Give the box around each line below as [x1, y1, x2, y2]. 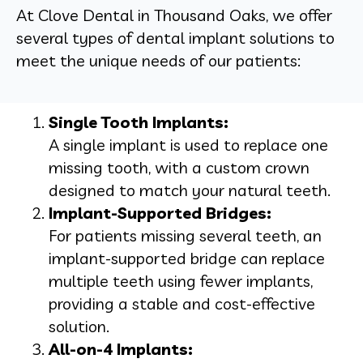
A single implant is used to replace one [49, 134, 328, 155]
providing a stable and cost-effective [49, 293, 315, 314]
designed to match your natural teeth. [49, 179, 331, 200]
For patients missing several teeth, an [49, 224, 322, 246]
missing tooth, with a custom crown [49, 156, 310, 177]
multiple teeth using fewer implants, [49, 270, 313, 291]
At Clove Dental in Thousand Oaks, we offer [16, 4, 332, 25]
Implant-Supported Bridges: [49, 202, 271, 223]
